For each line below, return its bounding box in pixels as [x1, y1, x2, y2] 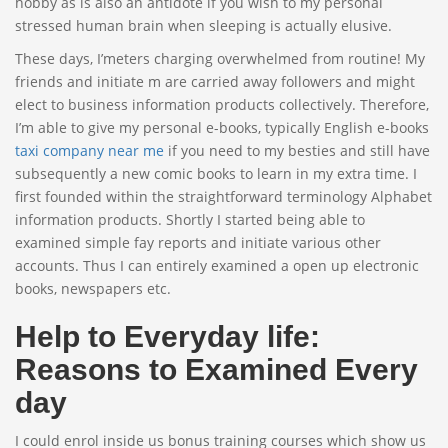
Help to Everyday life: [15, 319, 320, 353]
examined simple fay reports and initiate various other [15, 232, 381, 252]
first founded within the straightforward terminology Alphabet [15, 186, 432, 206]
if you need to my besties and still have [164, 140, 430, 160]
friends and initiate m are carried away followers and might [15, 71, 415, 91]
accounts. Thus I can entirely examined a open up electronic [15, 255, 419, 275]
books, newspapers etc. [15, 278, 171, 298]
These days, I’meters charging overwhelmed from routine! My [15, 48, 425, 68]
